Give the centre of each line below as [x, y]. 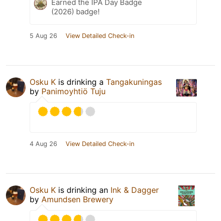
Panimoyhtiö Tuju [74, 91]
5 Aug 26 [43, 36]
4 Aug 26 [43, 144]
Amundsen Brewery [77, 199]
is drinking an [83, 190]
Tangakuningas [134, 82]
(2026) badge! [75, 12]
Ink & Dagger [135, 190]
